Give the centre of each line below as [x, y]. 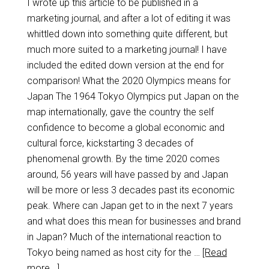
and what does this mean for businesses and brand [134, 221]
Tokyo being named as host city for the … [114, 252]
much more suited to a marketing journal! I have [127, 50]
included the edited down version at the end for [125, 65]
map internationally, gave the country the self [120, 112]
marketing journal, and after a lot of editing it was [128, 18]
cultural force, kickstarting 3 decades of [110, 143]
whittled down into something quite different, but [127, 34]
